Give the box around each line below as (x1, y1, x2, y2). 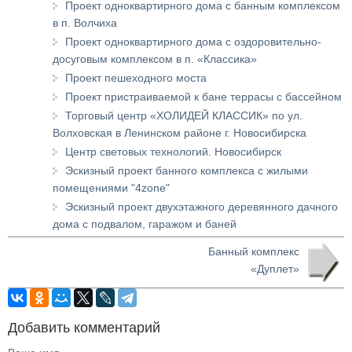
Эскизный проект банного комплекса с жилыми (65, 163, 308, 177)
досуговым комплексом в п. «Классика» (53, 52, 257, 65)
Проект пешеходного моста (65, 71, 207, 84)
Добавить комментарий (8, 319, 160, 335)
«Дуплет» (251, 262, 299, 275)
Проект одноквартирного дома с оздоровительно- (65, 35, 321, 48)
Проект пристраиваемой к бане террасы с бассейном (65, 90, 342, 103)
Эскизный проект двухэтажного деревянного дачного (65, 200, 338, 213)
